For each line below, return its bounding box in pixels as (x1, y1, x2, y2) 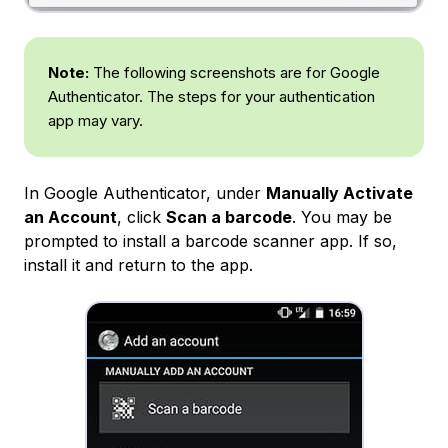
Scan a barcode (166, 207, 292, 228)
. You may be (292, 207, 392, 228)
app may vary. (48, 111, 143, 131)
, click (117, 207, 166, 228)
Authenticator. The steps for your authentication (48, 87, 375, 107)
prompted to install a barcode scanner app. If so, (24, 231, 397, 252)
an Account (24, 207, 117, 228)
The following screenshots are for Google (89, 63, 380, 83)
